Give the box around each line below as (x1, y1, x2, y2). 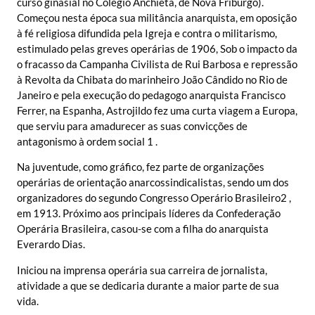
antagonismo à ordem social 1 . (17, 135, 157, 148)
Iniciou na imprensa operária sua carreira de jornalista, (17, 263, 267, 276)
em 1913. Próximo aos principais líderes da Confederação (17, 207, 281, 220)
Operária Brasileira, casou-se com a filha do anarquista (17, 222, 269, 236)
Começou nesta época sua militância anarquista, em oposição (17, 11, 297, 25)
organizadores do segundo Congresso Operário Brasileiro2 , (17, 191, 291, 205)
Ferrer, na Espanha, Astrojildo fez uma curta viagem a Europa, (17, 104, 297, 117)
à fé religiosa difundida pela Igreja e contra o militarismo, (17, 27, 277, 40)
